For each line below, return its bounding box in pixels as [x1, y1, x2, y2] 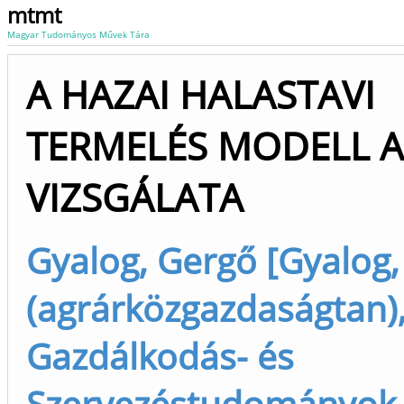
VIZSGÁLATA [26, 171, 243, 223]
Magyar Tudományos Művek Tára [7, 28, 150, 41]
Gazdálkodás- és [26, 332, 294, 380]
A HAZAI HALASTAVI [26, 69, 375, 120]
